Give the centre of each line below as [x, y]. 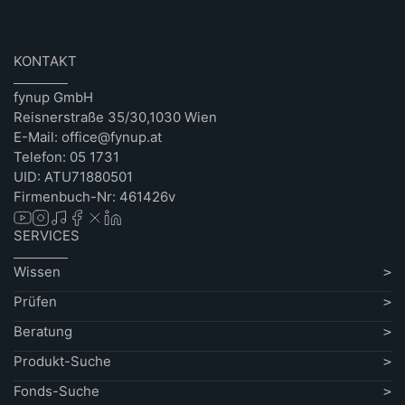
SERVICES [47, 235]
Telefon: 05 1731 [66, 157]
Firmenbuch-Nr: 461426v [94, 197]
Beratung [43, 331]
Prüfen [35, 301]
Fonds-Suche [57, 391]
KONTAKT [45, 61]
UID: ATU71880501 [73, 177]
